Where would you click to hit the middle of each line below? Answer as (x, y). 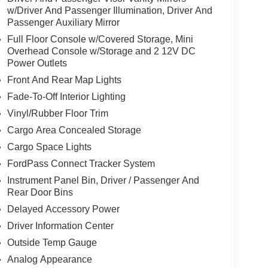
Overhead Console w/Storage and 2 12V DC (101, 51)
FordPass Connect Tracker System (81, 163)
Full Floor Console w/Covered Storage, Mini (100, 39)
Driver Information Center (60, 226)
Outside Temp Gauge (52, 242)
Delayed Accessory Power (63, 209)
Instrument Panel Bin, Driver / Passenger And (103, 180)
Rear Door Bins (40, 192)
